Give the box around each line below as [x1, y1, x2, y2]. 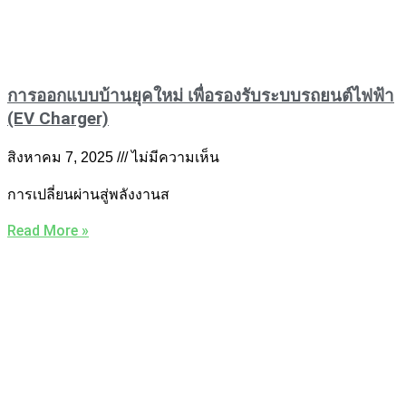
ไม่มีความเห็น [128, 149, 219, 165]
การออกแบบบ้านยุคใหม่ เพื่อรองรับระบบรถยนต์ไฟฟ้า [7, 86, 394, 107]
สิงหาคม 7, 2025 [7, 149, 117, 165]
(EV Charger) [7, 109, 109, 130]
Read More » [7, 221, 89, 239]
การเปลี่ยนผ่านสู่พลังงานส [7, 185, 169, 203]
